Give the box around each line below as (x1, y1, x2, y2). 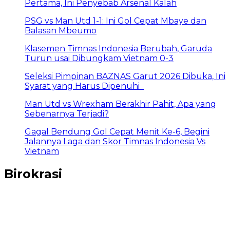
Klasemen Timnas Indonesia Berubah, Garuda (25, 44, 212, 54)
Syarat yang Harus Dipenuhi (25, 81, 144, 91)
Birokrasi (4, 166, 62, 182)
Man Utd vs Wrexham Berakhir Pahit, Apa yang (25, 99, 216, 109)
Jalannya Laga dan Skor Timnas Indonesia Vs (25, 137, 205, 147)
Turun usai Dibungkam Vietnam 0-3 (25, 53, 174, 64)
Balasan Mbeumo (25, 26, 97, 36)
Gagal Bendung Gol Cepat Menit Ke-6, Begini (25, 127, 209, 137)
